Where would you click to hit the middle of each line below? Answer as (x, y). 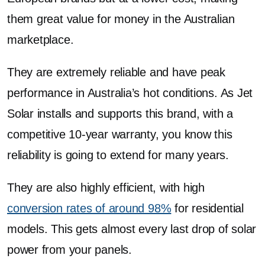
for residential (207, 208)
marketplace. (41, 40)
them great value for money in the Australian (121, 19)
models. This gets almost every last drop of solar (132, 229)
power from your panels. (70, 250)
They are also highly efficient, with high (106, 188)
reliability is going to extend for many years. (118, 155)
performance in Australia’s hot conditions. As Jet (130, 93)
